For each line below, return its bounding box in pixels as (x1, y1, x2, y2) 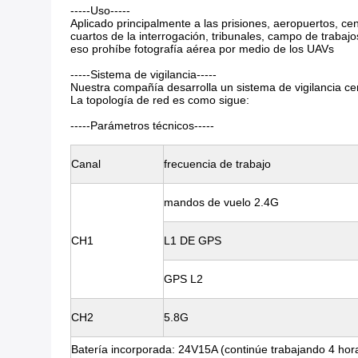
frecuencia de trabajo (164, 157, 271, 170)
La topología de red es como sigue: (70, 93, 249, 106)
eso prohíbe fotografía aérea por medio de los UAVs (70, 42, 334, 55)
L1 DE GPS (164, 234, 221, 247)
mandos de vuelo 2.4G (164, 196, 279, 209)
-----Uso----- (70, 4, 130, 17)
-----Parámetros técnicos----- (70, 119, 214, 132)
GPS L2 (164, 272, 203, 285)
